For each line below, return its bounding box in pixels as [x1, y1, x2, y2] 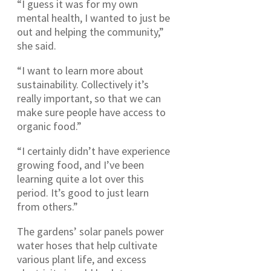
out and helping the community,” [17, 24, 164, 39]
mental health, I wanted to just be [17, 10, 170, 25]
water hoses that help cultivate [17, 238, 157, 252]
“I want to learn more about [17, 63, 143, 77]
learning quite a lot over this [17, 171, 144, 186]
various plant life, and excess [17, 252, 146, 266]
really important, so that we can [17, 91, 161, 105]
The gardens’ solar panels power [17, 224, 164, 238]
